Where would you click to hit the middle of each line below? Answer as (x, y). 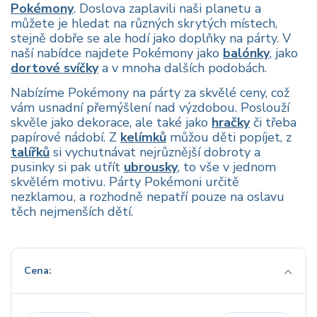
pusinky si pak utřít (67, 167)
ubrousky (151, 167)
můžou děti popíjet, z (229, 137)
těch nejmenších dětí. (72, 211)
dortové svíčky (54, 68)
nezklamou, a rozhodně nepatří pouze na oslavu (148, 196)
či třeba (273, 122)
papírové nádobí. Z (65, 137)
